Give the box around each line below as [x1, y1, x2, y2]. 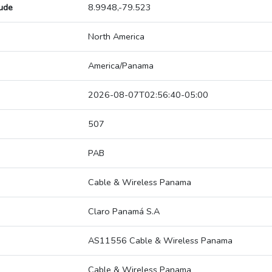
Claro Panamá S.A [88, 205, 160, 218]
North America [88, 30, 144, 43]
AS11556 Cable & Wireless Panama [88, 234, 233, 247]
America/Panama [88, 59, 154, 72]
